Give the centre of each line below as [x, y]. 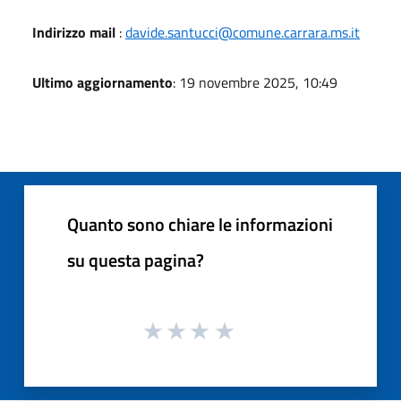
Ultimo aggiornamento [102, 82]
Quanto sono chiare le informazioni [200, 224]
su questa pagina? [136, 260]
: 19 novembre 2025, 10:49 [255, 82]
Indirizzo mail [74, 32]
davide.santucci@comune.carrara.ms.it [243, 32]
